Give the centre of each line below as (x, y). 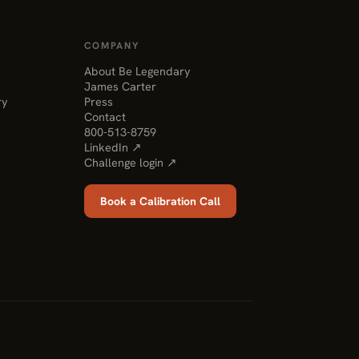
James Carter (120, 86)
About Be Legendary (137, 71)
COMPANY (112, 46)
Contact (105, 117)
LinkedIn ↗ (113, 147)
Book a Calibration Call (160, 201)
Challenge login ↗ (130, 162)
